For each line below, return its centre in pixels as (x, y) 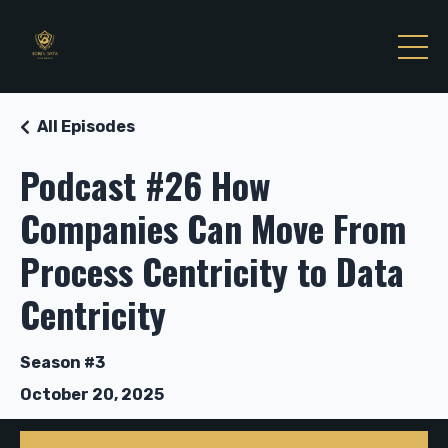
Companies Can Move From (213, 227)
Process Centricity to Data (212, 270)
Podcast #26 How (145, 184)
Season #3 (62, 362)
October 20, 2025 (92, 394)
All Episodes (86, 126)
